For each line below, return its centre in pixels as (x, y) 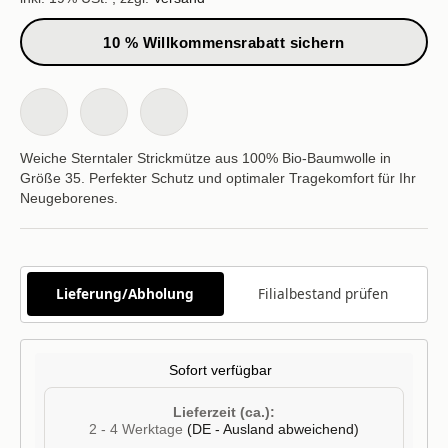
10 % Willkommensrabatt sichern (224, 42)
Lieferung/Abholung (125, 294)
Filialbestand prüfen (322, 294)
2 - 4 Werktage (138, 430)
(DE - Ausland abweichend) (273, 430)
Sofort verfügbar (220, 371)
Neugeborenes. (69, 197)
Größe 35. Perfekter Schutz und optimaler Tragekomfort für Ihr (218, 177)
